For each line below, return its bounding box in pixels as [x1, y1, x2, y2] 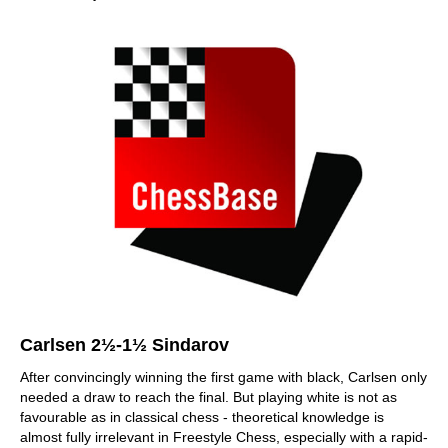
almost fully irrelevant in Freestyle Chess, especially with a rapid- [20, 429, 428, 445]
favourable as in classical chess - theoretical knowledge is [20, 409, 384, 425]
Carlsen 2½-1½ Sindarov [20, 335, 229, 355]
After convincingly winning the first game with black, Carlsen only [20, 369, 427, 385]
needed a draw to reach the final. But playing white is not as [20, 389, 397, 405]
